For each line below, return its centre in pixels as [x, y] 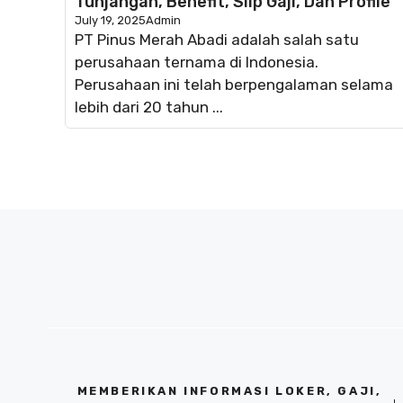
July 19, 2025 [110, 20]
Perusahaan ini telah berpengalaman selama [234, 84]
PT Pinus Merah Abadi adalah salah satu [217, 39]
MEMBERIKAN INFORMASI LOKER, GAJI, [229, 390]
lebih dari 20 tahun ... [149, 107]
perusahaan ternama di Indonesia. [197, 62]
